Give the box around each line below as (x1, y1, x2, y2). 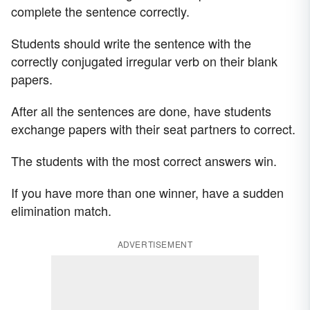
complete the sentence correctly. (11, 2, 190, 21)
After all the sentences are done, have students (11, 102, 271, 120)
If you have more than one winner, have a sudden (11, 183, 284, 202)
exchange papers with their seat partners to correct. (11, 120, 295, 138)
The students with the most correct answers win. (11, 152, 277, 170)
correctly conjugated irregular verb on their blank (11, 52, 277, 71)
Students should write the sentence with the (11, 34, 251, 53)
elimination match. (11, 201, 111, 220)
